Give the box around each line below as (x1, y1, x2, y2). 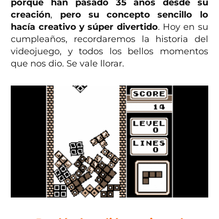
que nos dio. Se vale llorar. (11, 58, 125, 69)
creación (11, 9, 51, 21)
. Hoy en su (157, 22, 208, 33)
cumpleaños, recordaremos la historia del (11, 34, 208, 45)
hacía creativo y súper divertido (11, 22, 158, 33)
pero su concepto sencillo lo (60, 9, 208, 21)
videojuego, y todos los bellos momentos (11, 46, 208, 57)
